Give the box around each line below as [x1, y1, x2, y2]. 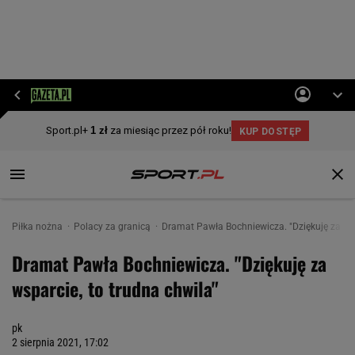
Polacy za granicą [74, 221, 153, 232]
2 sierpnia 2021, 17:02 [12, 336, 109, 349]
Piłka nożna [12, 221, 65, 232]
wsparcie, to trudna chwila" [12, 274, 219, 303]
